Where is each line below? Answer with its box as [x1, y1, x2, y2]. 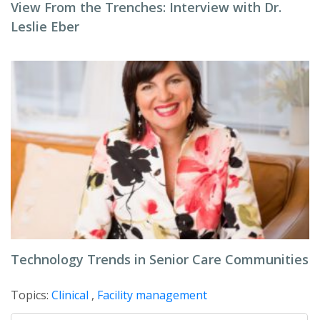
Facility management [97, 287, 207, 303]
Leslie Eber [11, 18, 79, 35]
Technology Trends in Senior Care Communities [11, 251, 309, 268]
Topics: [11, 287, 51, 303]
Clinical [51, 287, 89, 303]
